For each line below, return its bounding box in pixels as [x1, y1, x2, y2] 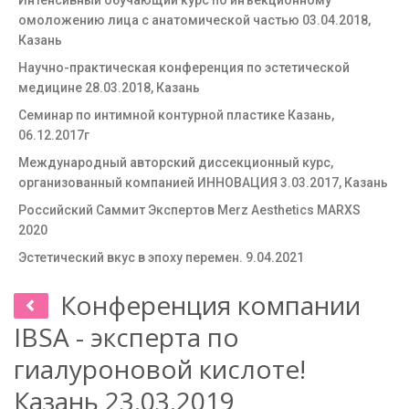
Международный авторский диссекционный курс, [18, 155, 333, 170]
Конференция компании [60, 288, 361, 322]
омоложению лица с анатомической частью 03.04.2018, [18, 13, 371, 27]
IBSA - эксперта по [14, 320, 239, 354]
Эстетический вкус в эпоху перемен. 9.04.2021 [18, 250, 304, 265]
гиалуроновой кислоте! [14, 351, 306, 386]
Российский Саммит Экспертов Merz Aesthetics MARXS [18, 203, 361, 217]
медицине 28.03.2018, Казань [18, 80, 200, 95]
